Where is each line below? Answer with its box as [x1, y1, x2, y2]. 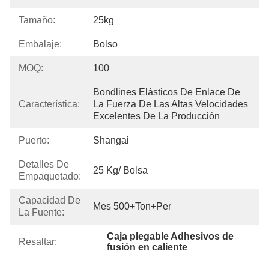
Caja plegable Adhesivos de [107, 231, 234, 241]
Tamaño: [19, 15, 55, 25]
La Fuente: [19, 207, 64, 217]
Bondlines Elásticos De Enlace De [93, 87, 240, 97]
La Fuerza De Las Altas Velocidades [93, 99, 248, 109]
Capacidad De [19, 195, 80, 205]
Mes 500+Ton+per [93, 201, 171, 211]
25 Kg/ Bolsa [93, 165, 148, 175]
